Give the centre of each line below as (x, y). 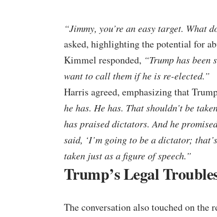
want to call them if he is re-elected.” (137, 76)
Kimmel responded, (104, 60)
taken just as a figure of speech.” (128, 156)
